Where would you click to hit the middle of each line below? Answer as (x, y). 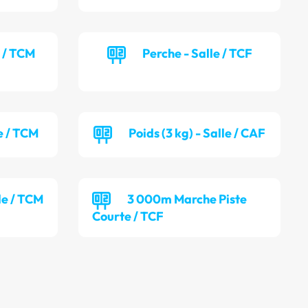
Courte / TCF (128, 217)
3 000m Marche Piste (187, 199)
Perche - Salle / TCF (197, 54)
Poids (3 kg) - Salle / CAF (197, 133)
